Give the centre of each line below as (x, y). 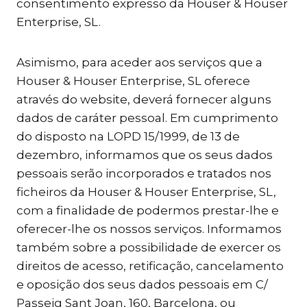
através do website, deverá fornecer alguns (144, 99)
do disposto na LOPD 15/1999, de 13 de (128, 136)
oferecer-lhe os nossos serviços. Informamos (149, 229)
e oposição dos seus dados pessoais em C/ (142, 284)
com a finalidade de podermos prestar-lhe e (148, 210)
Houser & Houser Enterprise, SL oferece (133, 81)
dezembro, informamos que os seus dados (145, 155)
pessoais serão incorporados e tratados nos (144, 173)
